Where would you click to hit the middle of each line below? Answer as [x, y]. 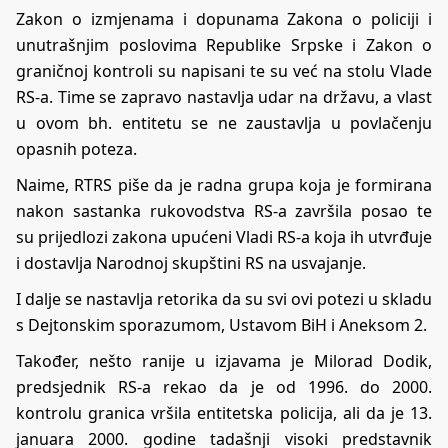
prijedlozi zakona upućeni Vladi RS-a [174, 237]
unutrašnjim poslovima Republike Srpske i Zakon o [224, 45]
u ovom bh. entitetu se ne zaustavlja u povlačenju [224, 123]
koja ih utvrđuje [371, 237]
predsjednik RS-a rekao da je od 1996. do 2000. [224, 387]
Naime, [45, 185]
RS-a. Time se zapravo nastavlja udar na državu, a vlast [224, 97]
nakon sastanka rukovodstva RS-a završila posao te [224, 211]
